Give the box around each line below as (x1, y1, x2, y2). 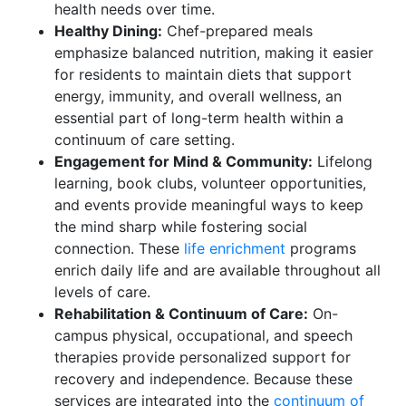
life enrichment (184, 239, 285, 257)
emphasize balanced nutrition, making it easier (54, 43, 373, 62)
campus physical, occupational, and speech (54, 326, 353, 344)
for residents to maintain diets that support (54, 65, 352, 83)
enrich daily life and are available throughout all (54, 261, 381, 279)
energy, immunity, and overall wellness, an (54, 87, 342, 105)
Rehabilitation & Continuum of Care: (54, 304, 308, 323)
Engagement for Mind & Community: (54, 152, 313, 170)
